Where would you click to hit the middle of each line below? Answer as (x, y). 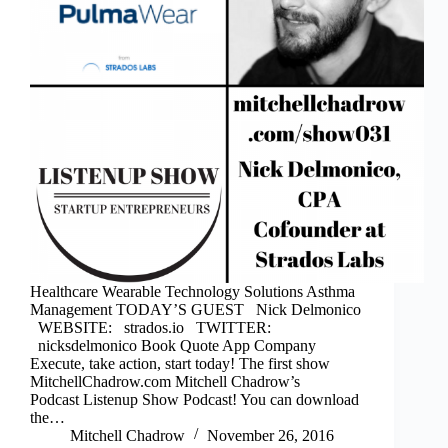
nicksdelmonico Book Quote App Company (173, 346)
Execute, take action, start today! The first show (180, 364)
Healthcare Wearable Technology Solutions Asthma (192, 292)
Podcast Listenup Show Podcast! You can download (194, 400)
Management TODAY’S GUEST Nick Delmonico (195, 310)
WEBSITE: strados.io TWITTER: (150, 328)
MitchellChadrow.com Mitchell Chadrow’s (165, 382)
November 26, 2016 (270, 436)
